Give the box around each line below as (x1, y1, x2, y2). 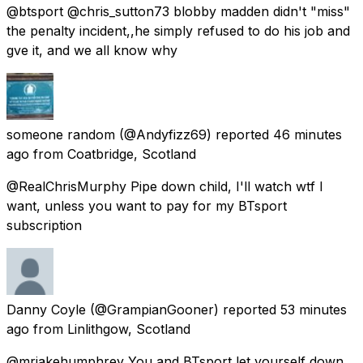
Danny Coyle (6, 301, 86, 318)
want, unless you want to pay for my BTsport (6, 197, 287, 214)
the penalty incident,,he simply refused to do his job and (6, 22, 350, 39)
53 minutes (280, 301, 347, 318)
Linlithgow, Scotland (67, 320, 190, 337)
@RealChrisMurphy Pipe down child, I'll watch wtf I (6, 177, 323, 194)
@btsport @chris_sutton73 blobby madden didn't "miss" (6, 2, 350, 19)
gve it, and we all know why (6, 41, 177, 58)
